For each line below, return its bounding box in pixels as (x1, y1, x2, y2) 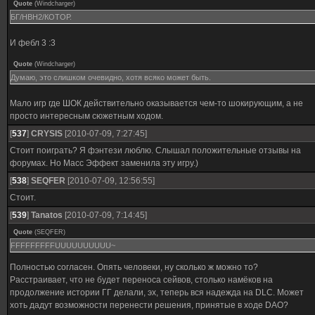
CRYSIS (31, 129, 63, 139)
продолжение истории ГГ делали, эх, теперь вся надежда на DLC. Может (10, 288, 304, 297)
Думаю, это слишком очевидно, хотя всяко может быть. (11, 73, 211, 82)
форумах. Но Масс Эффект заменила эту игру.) (10, 158, 198, 168)
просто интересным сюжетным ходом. (10, 111, 163, 121)
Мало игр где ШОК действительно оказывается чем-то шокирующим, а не (10, 98, 303, 108)
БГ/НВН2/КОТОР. (11, 13, 72, 21)
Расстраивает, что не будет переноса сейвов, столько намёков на (10, 275, 273, 285)
